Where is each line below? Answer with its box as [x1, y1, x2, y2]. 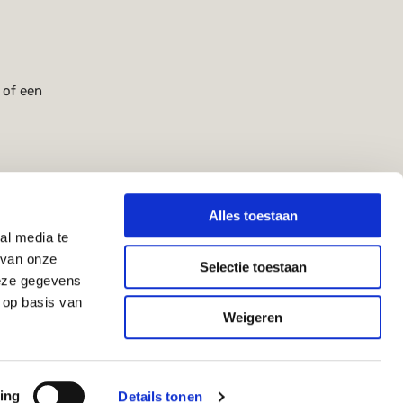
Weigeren [223, 309, 282, 326]
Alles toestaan [208, 208, 298, 224]
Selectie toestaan [199, 258, 307, 274]
